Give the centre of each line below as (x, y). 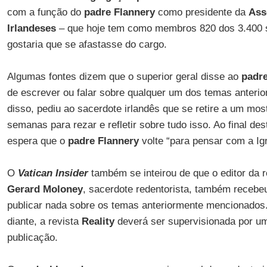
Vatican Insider (53, 173)
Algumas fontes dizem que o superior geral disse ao (124, 77)
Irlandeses (31, 28)
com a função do (45, 12)
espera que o (37, 141)
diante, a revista (44, 221)
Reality (99, 221)
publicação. (32, 237)
